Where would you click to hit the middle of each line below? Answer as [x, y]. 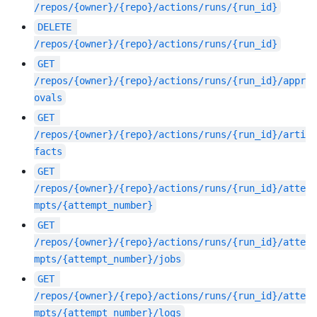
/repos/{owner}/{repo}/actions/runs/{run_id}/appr [170, 81]
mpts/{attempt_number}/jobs [108, 259]
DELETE [55, 27]
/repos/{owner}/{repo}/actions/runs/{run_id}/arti [170, 135]
